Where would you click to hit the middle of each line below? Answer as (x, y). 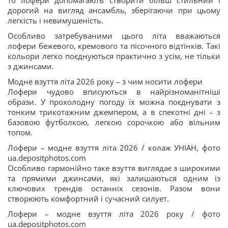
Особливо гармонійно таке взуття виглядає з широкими (114, 168)
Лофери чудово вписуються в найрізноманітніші (114, 92)
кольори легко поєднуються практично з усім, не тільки (114, 56)
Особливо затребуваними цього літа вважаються (114, 36)
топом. (20, 132)
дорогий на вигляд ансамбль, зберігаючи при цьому (114, 10)
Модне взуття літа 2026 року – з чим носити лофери (105, 81)
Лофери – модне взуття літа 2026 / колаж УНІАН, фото (114, 148)
